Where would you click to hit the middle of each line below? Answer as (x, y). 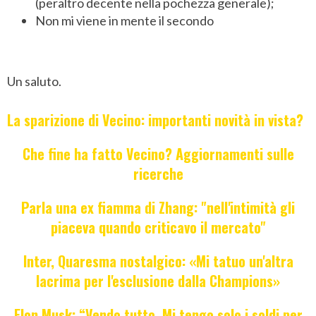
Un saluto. (34, 81)
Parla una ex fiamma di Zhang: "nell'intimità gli (158, 208)
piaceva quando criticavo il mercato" (158, 227)
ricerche (158, 174)
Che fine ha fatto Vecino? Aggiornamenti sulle (158, 154)
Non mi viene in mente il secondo (124, 21)
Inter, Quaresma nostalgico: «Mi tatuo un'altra (158, 261)
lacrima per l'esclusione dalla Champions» (158, 281)
